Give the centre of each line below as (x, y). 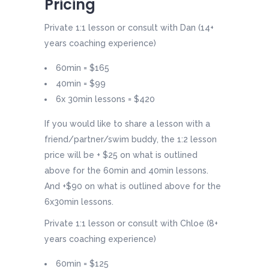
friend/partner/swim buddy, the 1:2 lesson (131, 140)
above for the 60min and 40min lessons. (126, 171)
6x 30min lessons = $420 (105, 99)
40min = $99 (81, 84)
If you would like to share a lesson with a (127, 124)
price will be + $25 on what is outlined (121, 155)
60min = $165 (83, 68)
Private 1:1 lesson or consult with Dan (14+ (129, 28)
